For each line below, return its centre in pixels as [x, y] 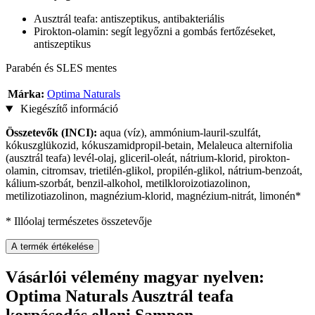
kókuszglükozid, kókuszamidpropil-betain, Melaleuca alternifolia [149, 146]
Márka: [26, 94]
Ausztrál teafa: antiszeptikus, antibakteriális [129, 19]
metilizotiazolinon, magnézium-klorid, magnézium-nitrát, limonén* [153, 196]
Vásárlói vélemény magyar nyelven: [135, 277]
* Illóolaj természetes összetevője [79, 221]
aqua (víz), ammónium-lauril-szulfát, [179, 133]
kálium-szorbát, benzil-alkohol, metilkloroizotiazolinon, [128, 184]
